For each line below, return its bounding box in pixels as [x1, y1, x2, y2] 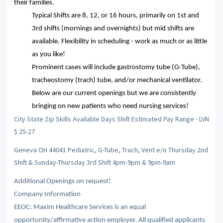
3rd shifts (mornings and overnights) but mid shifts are [31, 24, 194, 32]
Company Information [13, 190, 81, 198]
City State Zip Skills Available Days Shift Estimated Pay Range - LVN [13, 114, 209, 123]
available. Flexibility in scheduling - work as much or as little [31, 37, 207, 45]
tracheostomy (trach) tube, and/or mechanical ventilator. [31, 76, 202, 84]
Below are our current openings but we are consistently [31, 89, 196, 97]
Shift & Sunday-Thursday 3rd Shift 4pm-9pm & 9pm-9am [13, 158, 175, 167]
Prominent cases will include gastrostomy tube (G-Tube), [31, 63, 200, 71]
